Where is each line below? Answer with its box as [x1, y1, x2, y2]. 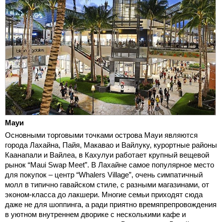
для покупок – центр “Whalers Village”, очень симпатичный [5, 170, 203, 179]
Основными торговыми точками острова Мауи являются [5, 130, 198, 139]
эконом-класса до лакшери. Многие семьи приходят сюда [5, 190, 203, 199]
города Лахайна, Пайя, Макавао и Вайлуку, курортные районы [5, 140, 217, 149]
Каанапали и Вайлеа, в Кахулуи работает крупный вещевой [5, 150, 209, 159]
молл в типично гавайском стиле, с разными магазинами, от [5, 180, 209, 189]
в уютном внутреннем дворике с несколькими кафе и [5, 210, 186, 219]
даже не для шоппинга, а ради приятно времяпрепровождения [5, 200, 217, 209]
